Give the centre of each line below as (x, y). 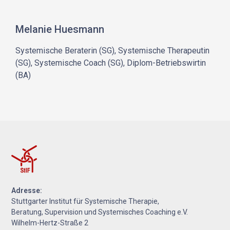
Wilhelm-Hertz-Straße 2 (50, 223)
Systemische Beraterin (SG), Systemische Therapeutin (113, 51)
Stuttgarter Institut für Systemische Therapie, (85, 201)
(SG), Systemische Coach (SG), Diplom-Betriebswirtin (111, 63)
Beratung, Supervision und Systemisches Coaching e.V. (100, 212)
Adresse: (27, 190)
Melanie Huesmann (60, 30)
